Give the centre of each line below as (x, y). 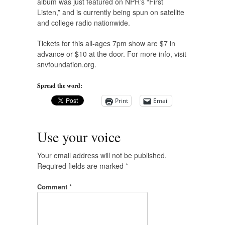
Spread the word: (60, 86)
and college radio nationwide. (84, 23)
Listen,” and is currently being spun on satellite (111, 12)
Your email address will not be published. (102, 155)
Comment (53, 187)
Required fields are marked (81, 166)
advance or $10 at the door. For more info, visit (112, 54)
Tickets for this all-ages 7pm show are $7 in (106, 43)
